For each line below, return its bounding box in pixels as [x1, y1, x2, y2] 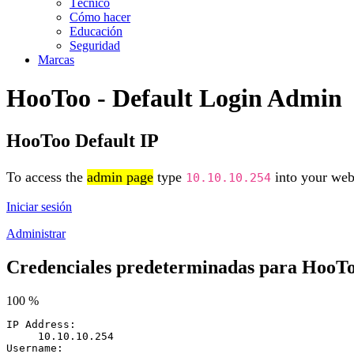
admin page [87, 168, 153, 185]
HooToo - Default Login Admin [6, 84, 342, 113]
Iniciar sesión [6, 200, 72, 214]
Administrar [6, 227, 66, 241]
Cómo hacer [70, 10, 130, 24]
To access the [6, 168, 87, 185]
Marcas [38, 53, 74, 66]
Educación [70, 24, 122, 38]
